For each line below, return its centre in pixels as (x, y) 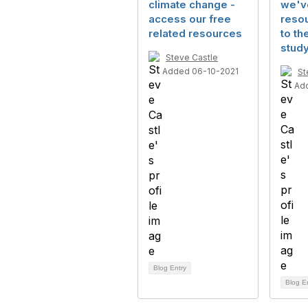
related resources (195, 33)
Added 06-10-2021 (200, 71)
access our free (190, 19)
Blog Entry (170, 268)
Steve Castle (192, 57)
